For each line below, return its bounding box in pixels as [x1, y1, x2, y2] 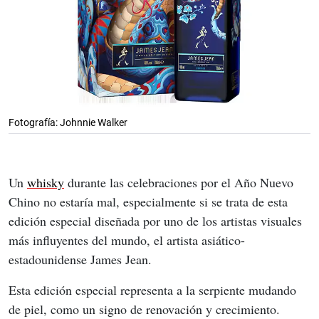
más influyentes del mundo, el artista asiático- [9, 231, 245, 249]
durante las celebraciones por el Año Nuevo [64, 174, 297, 192]
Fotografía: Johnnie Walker [9, 117, 127, 129]
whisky [27, 174, 64, 192]
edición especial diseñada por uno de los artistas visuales [9, 212, 305, 230]
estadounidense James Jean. [9, 251, 156, 268]
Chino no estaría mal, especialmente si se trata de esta [9, 193, 291, 211]
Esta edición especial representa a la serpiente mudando [9, 281, 300, 299]
